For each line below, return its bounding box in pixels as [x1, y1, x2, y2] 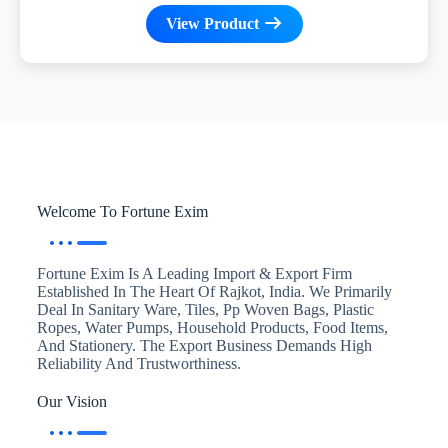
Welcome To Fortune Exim [36, 202, 208, 220]
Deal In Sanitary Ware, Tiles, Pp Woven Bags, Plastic [36, 300, 374, 318]
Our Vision [36, 392, 107, 410]
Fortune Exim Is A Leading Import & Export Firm [36, 264, 352, 282]
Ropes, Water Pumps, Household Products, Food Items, [36, 318, 388, 336]
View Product [165, 14, 263, 32]
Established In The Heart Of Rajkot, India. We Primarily [36, 282, 392, 300]
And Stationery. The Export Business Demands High [36, 336, 372, 354]
